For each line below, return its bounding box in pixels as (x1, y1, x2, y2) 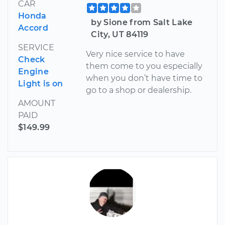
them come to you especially (86, 61, 203, 71)
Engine (18, 66, 49, 76)
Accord (18, 23, 48, 33)
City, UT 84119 (91, 29, 149, 39)
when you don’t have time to (86, 73, 203, 83)
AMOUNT (18, 98, 55, 108)
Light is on (18, 78, 63, 88)
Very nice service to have (86, 49, 185, 59)
